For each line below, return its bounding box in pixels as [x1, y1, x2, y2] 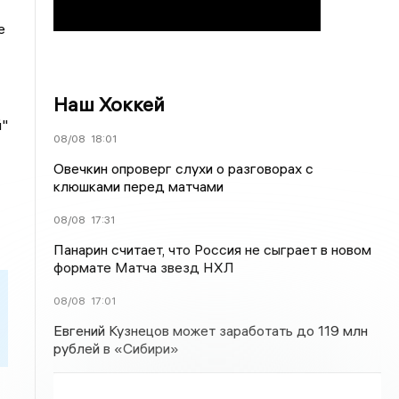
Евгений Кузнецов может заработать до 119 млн [53, 322, 369, 339]
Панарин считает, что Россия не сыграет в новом [53, 240, 372, 258]
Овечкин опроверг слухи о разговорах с [53, 159, 314, 177]
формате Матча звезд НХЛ [53, 258, 235, 276]
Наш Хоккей [53, 92, 166, 117]
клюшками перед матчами [53, 177, 224, 195]
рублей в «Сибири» [53, 339, 180, 357]
